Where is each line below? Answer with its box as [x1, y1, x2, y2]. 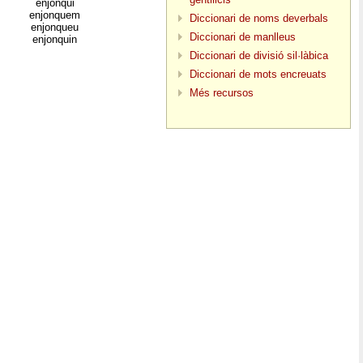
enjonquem [29, 8, 80, 21]
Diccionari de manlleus [190, 30, 296, 43]
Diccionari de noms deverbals [190, 11, 328, 24]
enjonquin [32, 32, 77, 45]
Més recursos [190, 86, 254, 99]
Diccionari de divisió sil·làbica [190, 49, 328, 62]
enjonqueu [31, 20, 79, 33]
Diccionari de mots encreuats [190, 67, 327, 80]
